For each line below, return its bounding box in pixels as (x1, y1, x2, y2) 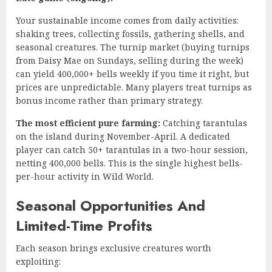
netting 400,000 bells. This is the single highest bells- (16, 157, 243, 169)
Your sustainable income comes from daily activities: (16, 14, 239, 26)
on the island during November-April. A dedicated (16, 130, 230, 142)
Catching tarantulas (160, 117, 247, 129)
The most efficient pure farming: (16, 117, 160, 129)
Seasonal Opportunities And (16, 194, 205, 216)
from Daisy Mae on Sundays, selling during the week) (16, 54, 243, 66)
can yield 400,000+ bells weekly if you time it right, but (16, 67, 249, 80)
